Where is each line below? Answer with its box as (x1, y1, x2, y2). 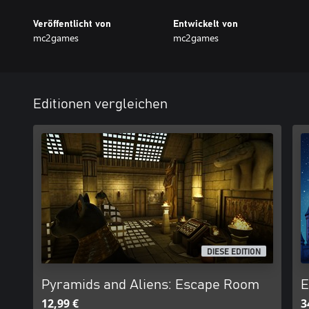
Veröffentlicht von (33, 19, 111, 29)
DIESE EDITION (207, 248, 261, 257)
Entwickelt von (172, 19, 238, 29)
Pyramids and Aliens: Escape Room (41, 278, 259, 292)
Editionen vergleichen (33, 97, 168, 111)
